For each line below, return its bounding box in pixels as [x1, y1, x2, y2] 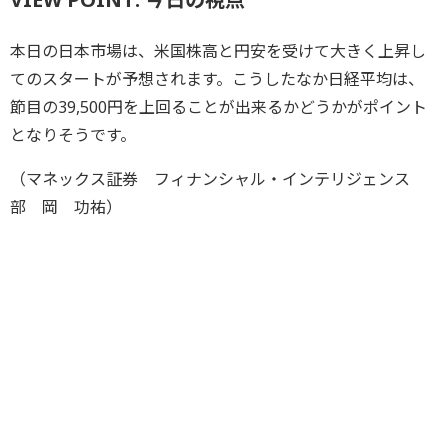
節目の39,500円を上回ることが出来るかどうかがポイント [10, 95, 427, 118]
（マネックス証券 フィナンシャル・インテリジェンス [10, 167, 410, 190]
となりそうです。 [10, 123, 136, 146]
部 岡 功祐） [10, 195, 122, 218]
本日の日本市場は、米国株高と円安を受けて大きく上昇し [10, 39, 426, 62]
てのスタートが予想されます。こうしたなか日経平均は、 [10, 67, 424, 90]
